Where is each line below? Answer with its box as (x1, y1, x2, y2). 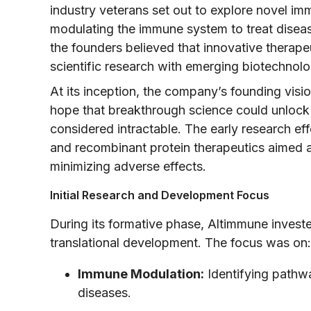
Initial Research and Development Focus (50, 187, 269, 202)
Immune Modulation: (78, 266, 204, 281)
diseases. (78, 285, 131, 300)
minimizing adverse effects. (50, 158, 206, 174)
